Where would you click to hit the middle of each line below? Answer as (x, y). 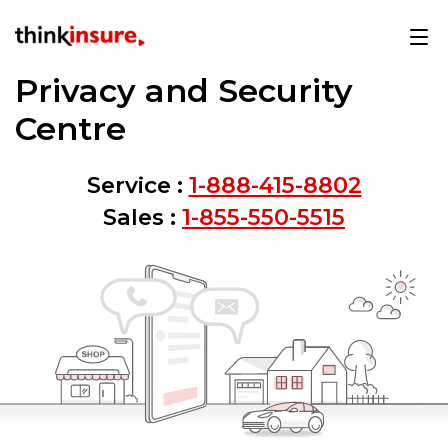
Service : (134, 185)
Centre (70, 128)
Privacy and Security (184, 90)
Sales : (139, 217)
